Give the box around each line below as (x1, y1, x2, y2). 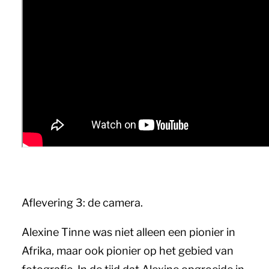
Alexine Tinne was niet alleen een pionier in (22, 226, 235, 238)
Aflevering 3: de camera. (22, 196, 143, 209)
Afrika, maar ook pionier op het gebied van (22, 244, 234, 257)
